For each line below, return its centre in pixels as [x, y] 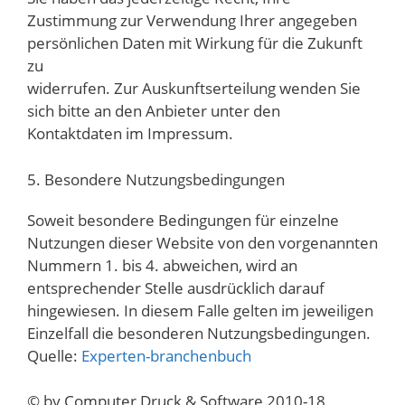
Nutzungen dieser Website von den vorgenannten [202, 242]
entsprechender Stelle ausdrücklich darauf [176, 287]
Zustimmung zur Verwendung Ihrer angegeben [192, 21]
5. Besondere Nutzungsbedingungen [156, 179]
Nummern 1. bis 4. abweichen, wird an [162, 265]
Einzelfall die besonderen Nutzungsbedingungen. [199, 333]
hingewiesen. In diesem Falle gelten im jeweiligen [200, 310]
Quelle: [54, 355]
